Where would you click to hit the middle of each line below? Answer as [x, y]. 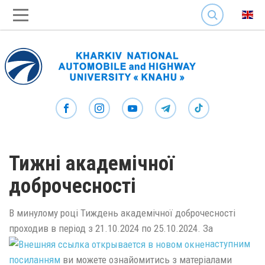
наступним [227, 243]
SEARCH [214, 6]
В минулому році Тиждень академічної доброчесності [122, 213]
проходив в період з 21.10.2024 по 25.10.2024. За [111, 228]
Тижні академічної [91, 164]
